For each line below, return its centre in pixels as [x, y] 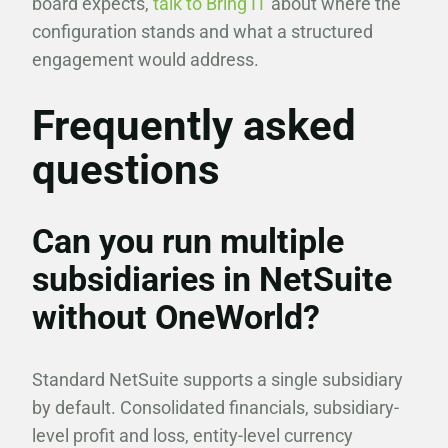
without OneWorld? [176, 317]
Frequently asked [194, 125]
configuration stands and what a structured [202, 31]
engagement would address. [145, 59]
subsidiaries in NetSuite [212, 279]
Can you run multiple [188, 241]
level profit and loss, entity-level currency [192, 435]
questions [126, 169]
